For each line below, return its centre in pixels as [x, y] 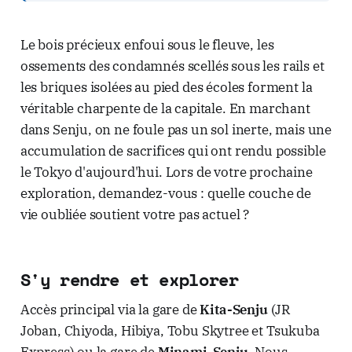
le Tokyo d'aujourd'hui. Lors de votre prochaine [166, 172]
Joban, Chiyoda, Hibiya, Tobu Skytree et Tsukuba [170, 330]
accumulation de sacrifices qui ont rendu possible [173, 150]
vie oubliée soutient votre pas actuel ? [135, 214]
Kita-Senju [234, 309]
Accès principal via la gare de [110, 309]
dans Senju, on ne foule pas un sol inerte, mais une [176, 129]
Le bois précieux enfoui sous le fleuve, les [147, 44]
